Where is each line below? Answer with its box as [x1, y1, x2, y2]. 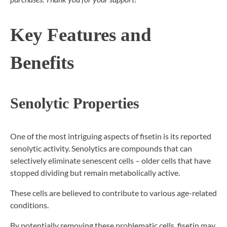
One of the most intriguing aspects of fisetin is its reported [10, 131, 211, 141]
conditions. [10, 200, 49, 210]
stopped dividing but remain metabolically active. [10, 168, 180, 178]
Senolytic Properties [10, 94, 139, 112]
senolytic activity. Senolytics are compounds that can [10, 143, 192, 154]
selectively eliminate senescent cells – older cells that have [10, 156, 211, 166]
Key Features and [10, 24, 152, 46]
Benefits [10, 52, 74, 73]
